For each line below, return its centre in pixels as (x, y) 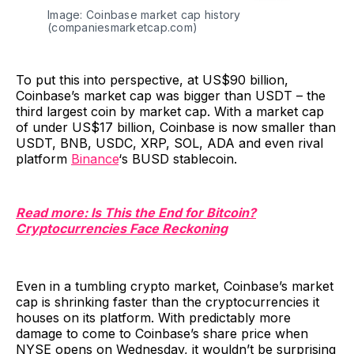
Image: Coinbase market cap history (144, 15)
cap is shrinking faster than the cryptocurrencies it (168, 302)
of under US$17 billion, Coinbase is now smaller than (176, 128)
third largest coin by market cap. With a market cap (170, 112)
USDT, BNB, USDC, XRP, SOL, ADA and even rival (169, 143)
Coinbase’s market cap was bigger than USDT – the (171, 96)
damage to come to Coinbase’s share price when (162, 334)
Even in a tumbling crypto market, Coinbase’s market (175, 286)
